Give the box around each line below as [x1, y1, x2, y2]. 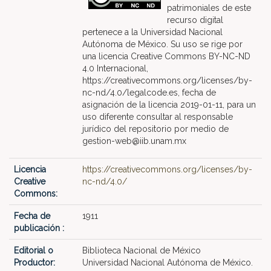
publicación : [14, 223, 67, 233]
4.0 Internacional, [82, 64, 148, 73]
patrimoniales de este [167, 3, 251, 13]
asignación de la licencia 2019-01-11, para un [82, 100, 256, 109]
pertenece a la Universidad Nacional [82, 27, 223, 37]
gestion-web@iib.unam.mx [82, 136, 186, 146]
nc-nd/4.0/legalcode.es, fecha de [82, 88, 216, 97]
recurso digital [167, 15, 223, 25]
